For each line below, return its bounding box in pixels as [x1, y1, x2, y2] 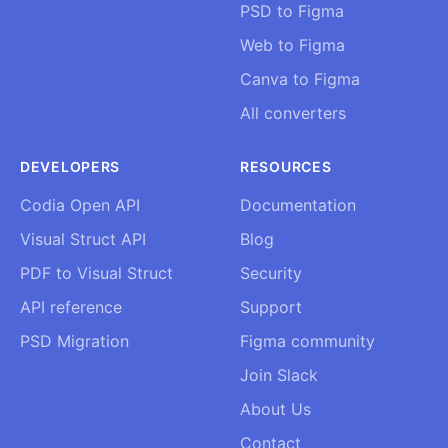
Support [240, 297, 302, 317]
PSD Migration [20, 331, 129, 351]
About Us [240, 399, 311, 419]
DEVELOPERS [20, 158, 120, 175]
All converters [240, 103, 346, 123]
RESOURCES [240, 158, 332, 175]
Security [240, 263, 302, 283]
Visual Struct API [20, 229, 146, 249]
